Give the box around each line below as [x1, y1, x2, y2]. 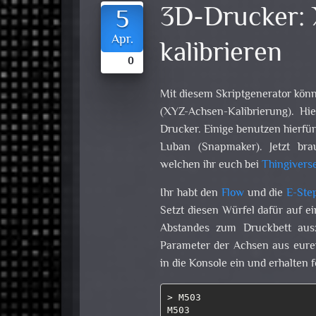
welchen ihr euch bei [159, 157, 262, 175]
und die [244, 185, 287, 203]
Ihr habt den [159, 185, 221, 203]
